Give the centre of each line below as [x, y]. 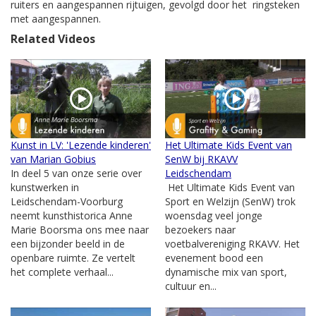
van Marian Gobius [53, 159]
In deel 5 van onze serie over [76, 174]
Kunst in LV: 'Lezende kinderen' [81, 145]
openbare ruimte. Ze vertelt [73, 258]
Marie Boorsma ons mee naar [80, 230]
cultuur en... [191, 286]
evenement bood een [214, 258]
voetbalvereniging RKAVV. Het [232, 244]
